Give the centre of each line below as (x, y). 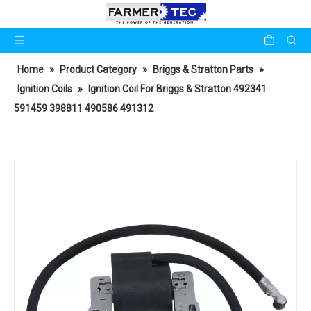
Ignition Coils (45, 89)
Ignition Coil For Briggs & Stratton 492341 (177, 89)
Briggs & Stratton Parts (203, 69)
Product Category (98, 69)
